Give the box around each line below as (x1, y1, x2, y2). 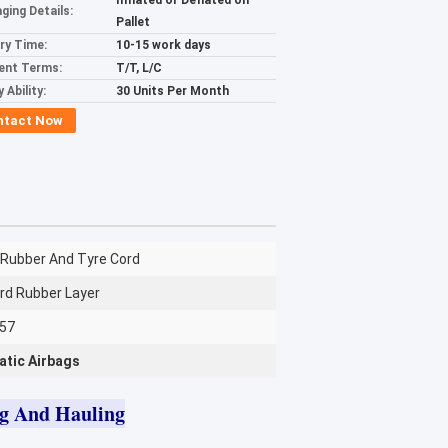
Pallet (116, 15, 150, 29)
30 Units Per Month (116, 84, 229, 98)
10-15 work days (116, 38, 211, 52)
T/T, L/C (116, 61, 162, 75)
